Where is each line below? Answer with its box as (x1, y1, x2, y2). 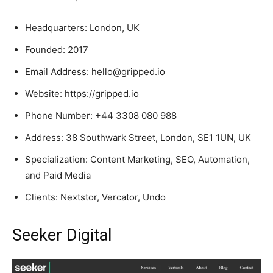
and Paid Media (25, 169, 91, 182)
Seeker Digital (12, 225, 112, 246)
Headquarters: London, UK (25, 22, 140, 34)
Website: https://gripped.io (25, 88, 139, 100)
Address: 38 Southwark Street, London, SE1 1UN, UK (25, 132, 251, 144)
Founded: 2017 (25, 44, 88, 56)
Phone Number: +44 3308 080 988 (25, 110, 177, 122)
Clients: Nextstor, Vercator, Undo (25, 191, 166, 204)
